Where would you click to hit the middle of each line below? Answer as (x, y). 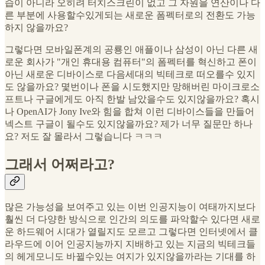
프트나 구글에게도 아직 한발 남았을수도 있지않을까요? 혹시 (132, 99)
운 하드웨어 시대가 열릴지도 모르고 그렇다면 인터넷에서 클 (131, 232)
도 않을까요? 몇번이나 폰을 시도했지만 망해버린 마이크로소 (132, 86)
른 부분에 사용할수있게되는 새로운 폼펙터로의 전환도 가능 (130, 15)
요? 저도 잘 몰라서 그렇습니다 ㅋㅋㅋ (84, 136)
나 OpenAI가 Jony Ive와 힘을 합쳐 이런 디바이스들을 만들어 (130, 111)
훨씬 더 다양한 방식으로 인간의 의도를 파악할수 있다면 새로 (132, 219)
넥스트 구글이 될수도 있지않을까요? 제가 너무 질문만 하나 (129, 124)
